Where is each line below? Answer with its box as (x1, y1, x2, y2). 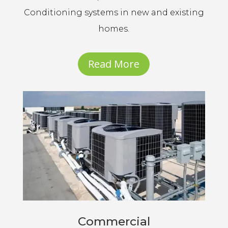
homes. (98, 24, 130, 34)
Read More (88, 57, 140, 71)
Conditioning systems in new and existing (23, 8, 204, 18)
